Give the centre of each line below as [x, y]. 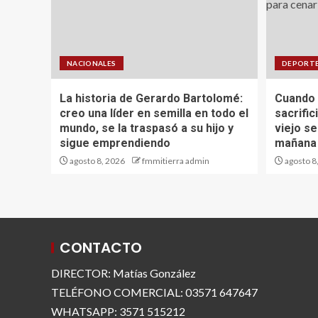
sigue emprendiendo [115, 143]
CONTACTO [101, 248]
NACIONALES [92, 64]
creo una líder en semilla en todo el [154, 114]
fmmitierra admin [176, 161]
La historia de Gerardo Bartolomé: [151, 99]
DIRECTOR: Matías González [124, 273]
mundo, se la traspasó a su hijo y [147, 128]
